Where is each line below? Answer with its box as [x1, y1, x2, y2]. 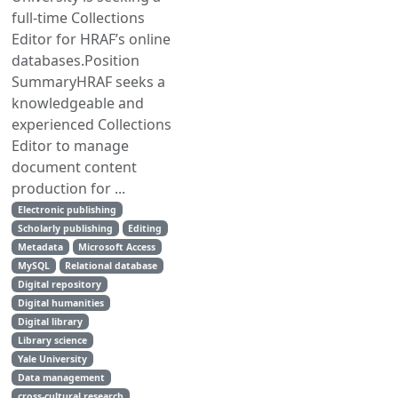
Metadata [17, 241, 63, 253]
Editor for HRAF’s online [12, 29, 171, 49]
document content [12, 157, 137, 177]
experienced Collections [12, 115, 171, 134]
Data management [17, 371, 105, 384]
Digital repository [17, 278, 101, 291]
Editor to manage [12, 136, 129, 155]
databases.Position [12, 51, 139, 70]
